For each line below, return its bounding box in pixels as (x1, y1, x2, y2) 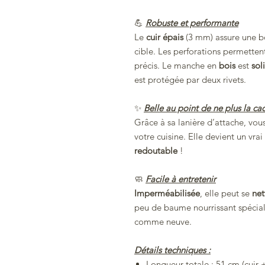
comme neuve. (134, 216, 192, 228)
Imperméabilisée (134, 188, 200, 199)
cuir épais (146, 31, 183, 43)
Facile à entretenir (146, 173, 216, 185)
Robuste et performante (146, 17, 238, 29)
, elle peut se (200, 188, 252, 199)
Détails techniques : (134, 244, 211, 256)
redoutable (134, 145, 177, 157)
